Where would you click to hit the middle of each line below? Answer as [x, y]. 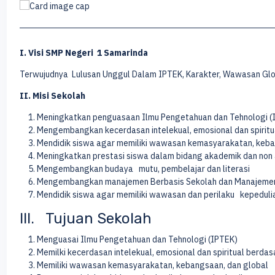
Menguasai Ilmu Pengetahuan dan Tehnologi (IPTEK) [137, 239]
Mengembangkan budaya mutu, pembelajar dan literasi [143, 169]
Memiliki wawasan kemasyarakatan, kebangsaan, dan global [152, 265]
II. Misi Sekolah [52, 96]
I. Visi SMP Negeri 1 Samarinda [83, 53]
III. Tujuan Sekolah [85, 219]
